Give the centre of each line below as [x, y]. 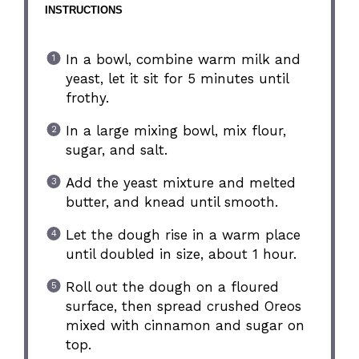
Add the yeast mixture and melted [180, 182]
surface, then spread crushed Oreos [183, 306]
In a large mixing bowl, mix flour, [175, 130]
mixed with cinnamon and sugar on [185, 325]
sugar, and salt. [116, 149]
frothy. [87, 97]
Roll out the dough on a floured [172, 286]
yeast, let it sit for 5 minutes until [177, 78]
